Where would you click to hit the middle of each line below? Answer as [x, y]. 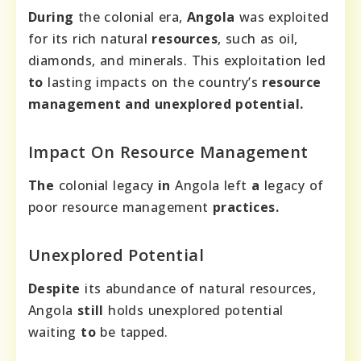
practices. [246, 207]
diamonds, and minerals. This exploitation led [177, 61]
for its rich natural [90, 39]
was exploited [282, 17]
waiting [55, 332]
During [51, 17]
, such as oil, [258, 39]
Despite [54, 289]
